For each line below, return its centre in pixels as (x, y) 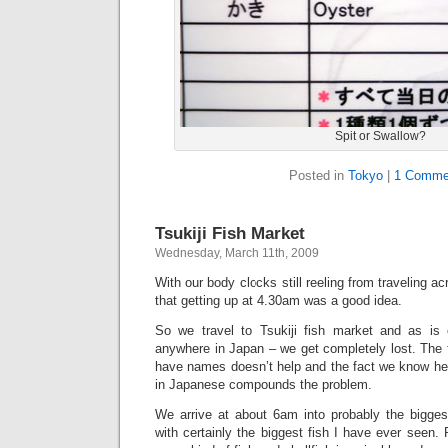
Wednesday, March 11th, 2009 (237, 253)
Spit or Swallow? (380, 136)
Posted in (318, 175)
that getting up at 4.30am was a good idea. (278, 300)
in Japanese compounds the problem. (263, 384)
